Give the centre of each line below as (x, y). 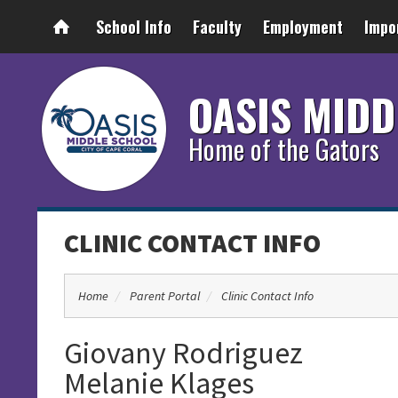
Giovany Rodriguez (183, 353)
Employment (303, 27)
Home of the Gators (284, 149)
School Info (134, 27)
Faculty (217, 27)
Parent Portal (165, 296)
